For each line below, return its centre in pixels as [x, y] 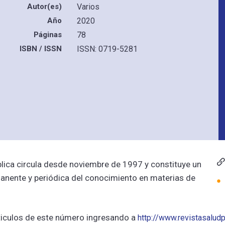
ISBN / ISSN [40, 49]
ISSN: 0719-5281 [107, 49]
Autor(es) [44, 7]
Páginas [47, 35]
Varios [88, 7]
